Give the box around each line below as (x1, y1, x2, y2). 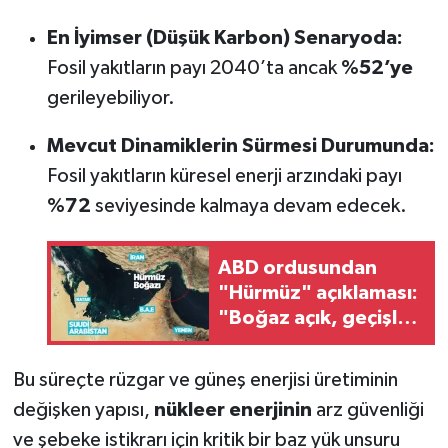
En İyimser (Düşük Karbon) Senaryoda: (46, 28, 403, 49)
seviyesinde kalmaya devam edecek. (90, 196, 407, 217)
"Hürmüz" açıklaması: (217, 282, 418, 303)
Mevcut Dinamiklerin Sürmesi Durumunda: (46, 136, 435, 157)
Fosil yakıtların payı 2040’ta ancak (46, 58, 341, 79)
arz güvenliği (311, 399, 424, 420)
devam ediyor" (217, 332, 359, 353)
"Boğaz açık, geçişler (217, 307, 417, 328)
